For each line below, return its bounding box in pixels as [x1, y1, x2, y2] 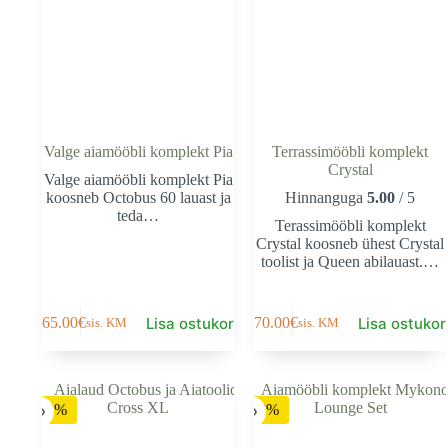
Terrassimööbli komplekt [272, 142, 428, 160]
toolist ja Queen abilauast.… [261, 252, 439, 270]
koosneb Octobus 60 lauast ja [45, 188, 231, 206]
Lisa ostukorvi [145, 313, 247, 333]
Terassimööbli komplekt [274, 216, 426, 234]
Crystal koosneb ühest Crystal [256, 234, 444, 252]
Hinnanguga [285, 188, 367, 206]
